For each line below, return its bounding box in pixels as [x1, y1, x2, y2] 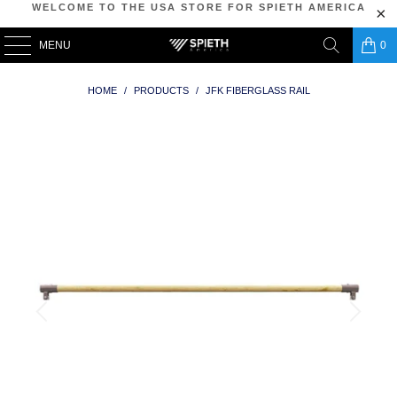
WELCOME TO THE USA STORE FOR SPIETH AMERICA [31, 2, 366, 12]
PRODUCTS [133, 85, 189, 96]
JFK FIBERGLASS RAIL [205, 85, 310, 96]
